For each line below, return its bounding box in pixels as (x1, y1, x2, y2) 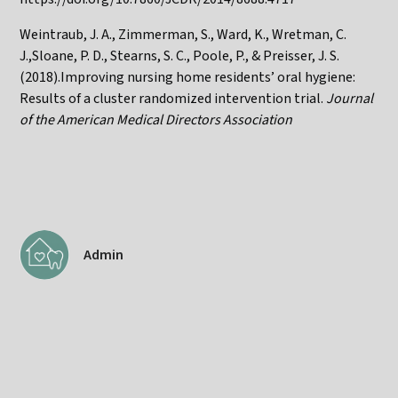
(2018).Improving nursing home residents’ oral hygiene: (20, 67, 356, 87)
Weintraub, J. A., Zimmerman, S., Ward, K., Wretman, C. (20, 24, 347, 44)
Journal (326, 88, 374, 108)
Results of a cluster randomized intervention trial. (20, 88, 327, 108)
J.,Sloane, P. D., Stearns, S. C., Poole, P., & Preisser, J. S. (20, 45, 340, 66)
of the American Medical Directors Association (20, 109, 293, 130)
